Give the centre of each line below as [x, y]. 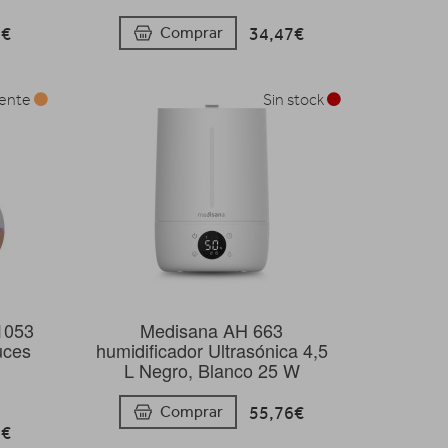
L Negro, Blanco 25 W [211, 369]
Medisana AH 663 [212, 329]
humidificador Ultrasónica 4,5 [211, 349]
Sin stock [294, 99]
